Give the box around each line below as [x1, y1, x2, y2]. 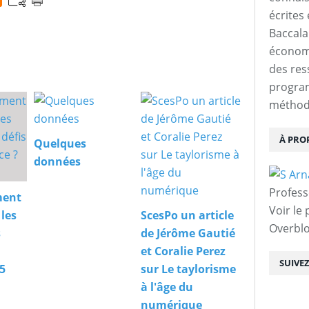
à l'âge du [141, 279, 193, 295]
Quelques [34, 136, 86, 152]
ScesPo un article [141, 208, 234, 223]
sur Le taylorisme [141, 261, 236, 277]
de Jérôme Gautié [141, 226, 235, 241]
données [34, 154, 81, 170]
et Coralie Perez [141, 243, 226, 259]
